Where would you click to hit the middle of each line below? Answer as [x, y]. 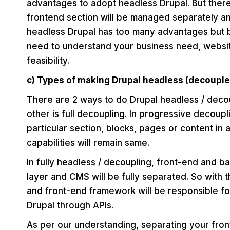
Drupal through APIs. [70, 206]
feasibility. [48, 61]
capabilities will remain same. [88, 143]
